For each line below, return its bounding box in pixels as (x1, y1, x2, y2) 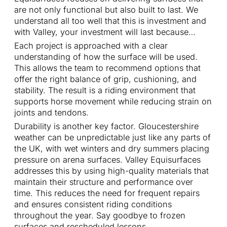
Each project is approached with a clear (14, 41, 168, 51)
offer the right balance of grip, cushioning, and (14, 74, 197, 85)
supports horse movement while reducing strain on (14, 96, 212, 107)
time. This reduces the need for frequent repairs (14, 188, 200, 199)
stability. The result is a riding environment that (14, 85, 196, 96)
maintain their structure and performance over (14, 177, 193, 187)
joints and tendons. (14, 107, 89, 118)
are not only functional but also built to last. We (14, 5, 198, 15)
